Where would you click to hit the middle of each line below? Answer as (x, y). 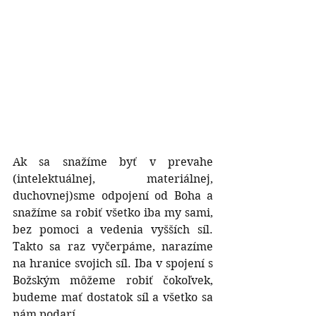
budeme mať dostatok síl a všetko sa (113, 297)
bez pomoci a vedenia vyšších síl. (113, 229)
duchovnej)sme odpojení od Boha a (113, 195)
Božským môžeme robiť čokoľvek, (113, 280)
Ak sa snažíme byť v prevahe (113, 162)
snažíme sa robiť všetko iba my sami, (113, 212)
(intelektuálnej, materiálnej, (113, 178)
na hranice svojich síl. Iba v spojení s (113, 263)
